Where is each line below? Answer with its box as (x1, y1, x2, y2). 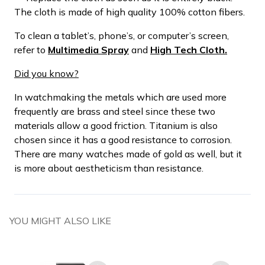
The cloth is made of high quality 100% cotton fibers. (14, 5, 245, 18)
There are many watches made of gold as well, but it (14, 147, 242, 160)
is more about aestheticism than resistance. (14, 161, 203, 174)
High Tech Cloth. (150, 43, 227, 56)
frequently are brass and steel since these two (14, 105, 215, 117)
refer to (14, 43, 48, 56)
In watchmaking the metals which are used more (14, 91, 227, 103)
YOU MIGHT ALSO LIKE (9, 214, 111, 227)
